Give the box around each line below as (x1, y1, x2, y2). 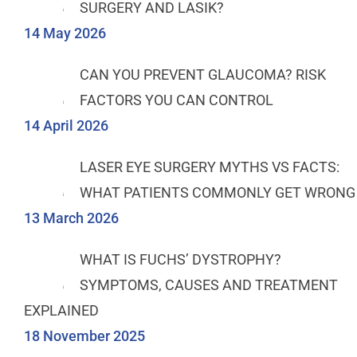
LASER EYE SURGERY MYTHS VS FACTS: (80, 158, 339, 175)
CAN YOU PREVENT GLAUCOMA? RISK (80, 65, 326, 83)
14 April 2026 (24, 116, 108, 134)
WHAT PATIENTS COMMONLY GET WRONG (80, 183, 355, 201)
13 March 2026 (24, 209, 119, 226)
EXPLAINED (24, 301, 99, 319)
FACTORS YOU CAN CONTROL (80, 91, 273, 108)
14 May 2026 (24, 24, 106, 41)
